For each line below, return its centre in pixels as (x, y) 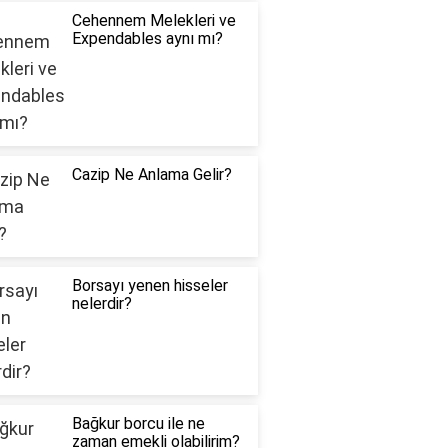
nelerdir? (101, 304)
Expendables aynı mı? (147, 39)
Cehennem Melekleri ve (153, 21)
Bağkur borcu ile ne (138, 424)
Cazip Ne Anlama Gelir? (151, 175)
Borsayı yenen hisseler (149, 286)
